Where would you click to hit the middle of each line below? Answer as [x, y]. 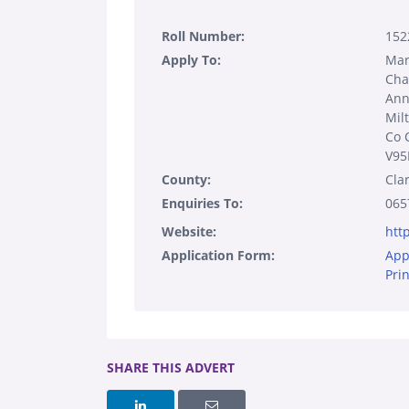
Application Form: [218, 255]
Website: [189, 231]
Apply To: [191, 59]
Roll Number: [203, 36]
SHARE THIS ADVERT [171, 367]
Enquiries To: [202, 203]
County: [186, 179]
